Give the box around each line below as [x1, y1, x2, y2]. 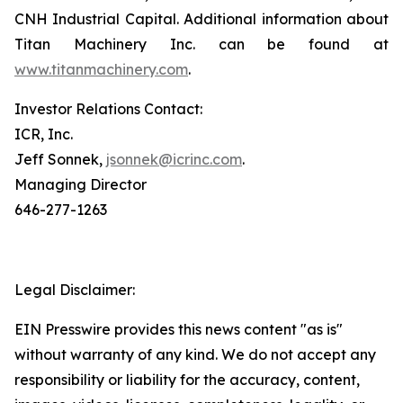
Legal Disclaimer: [14, 281, 135, 299]
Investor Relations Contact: [14, 100, 202, 118]
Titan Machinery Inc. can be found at [14, 35, 389, 53]
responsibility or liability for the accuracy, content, [14, 371, 360, 389]
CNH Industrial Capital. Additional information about [14, 10, 389, 28]
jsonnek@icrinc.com [106, 150, 242, 168]
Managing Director [14, 175, 147, 193]
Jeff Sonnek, [14, 150, 106, 168]
